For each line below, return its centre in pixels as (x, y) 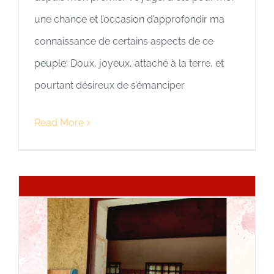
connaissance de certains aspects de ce (124, 42)
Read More (59, 123)
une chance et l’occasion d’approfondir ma (129, 20)
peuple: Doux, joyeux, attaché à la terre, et (129, 64)
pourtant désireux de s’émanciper (109, 86)
